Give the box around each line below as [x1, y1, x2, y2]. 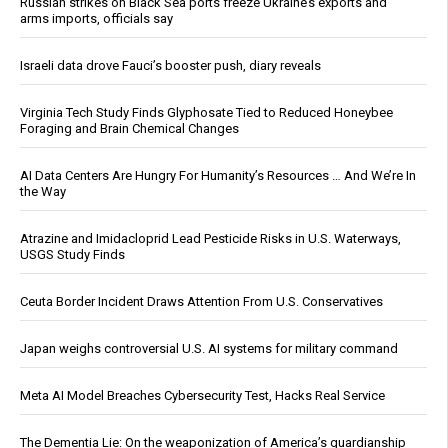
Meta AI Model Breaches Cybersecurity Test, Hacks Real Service [20, 388, 385, 404]
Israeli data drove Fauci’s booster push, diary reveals [20, 58, 321, 74]
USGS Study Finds [20, 247, 125, 263]
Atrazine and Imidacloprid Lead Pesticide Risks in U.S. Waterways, [20, 231, 401, 247]
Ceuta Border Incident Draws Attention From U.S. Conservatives [20, 294, 383, 310]
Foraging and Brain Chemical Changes [20, 121, 239, 137]
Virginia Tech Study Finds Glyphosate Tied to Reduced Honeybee [20, 105, 393, 121]
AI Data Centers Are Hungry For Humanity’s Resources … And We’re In [20, 168, 416, 184]
